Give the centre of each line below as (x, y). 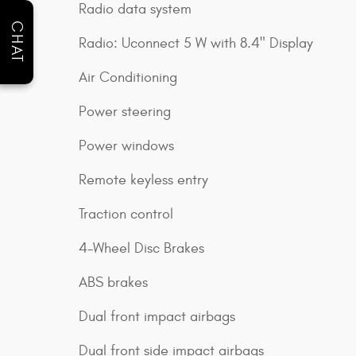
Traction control (126, 214)
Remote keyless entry (143, 180)
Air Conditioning (128, 77)
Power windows (126, 146)
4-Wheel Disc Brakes (141, 248)
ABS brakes (113, 282)
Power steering (125, 112)
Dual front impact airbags (157, 317)
